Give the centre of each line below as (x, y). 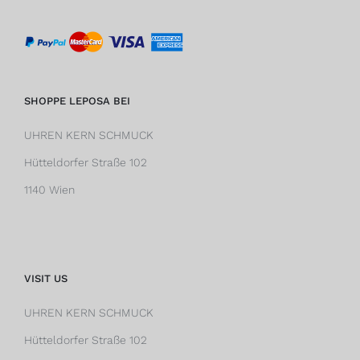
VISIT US (46, 279)
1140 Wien (49, 190)
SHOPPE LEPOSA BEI (77, 101)
